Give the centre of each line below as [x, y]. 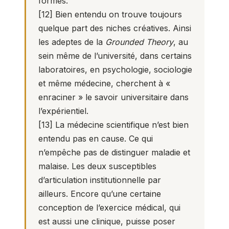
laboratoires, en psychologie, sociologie [115, 70]
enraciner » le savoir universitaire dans [113, 97]
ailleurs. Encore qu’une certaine [100, 194]
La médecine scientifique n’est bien [121, 125]
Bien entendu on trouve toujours [117, 14]
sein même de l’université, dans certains [115, 56]
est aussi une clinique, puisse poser [107, 221]
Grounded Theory [139, 42]
